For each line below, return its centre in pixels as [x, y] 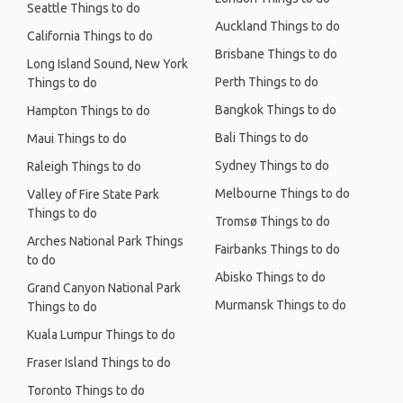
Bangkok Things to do [276, 110]
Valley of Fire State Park [93, 194]
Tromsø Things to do [273, 221]
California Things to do [90, 36]
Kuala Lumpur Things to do [101, 335]
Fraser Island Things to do [99, 363]
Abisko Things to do [270, 277]
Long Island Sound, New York [107, 64]
